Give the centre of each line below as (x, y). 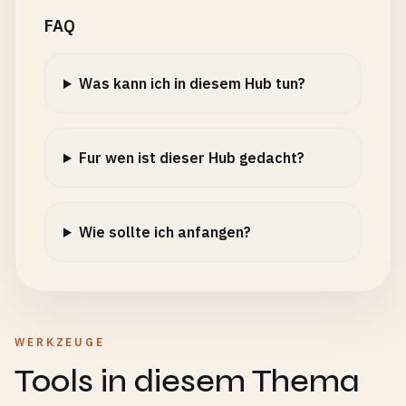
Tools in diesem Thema (187, 381)
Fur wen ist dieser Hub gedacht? (191, 158)
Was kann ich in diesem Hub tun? (192, 83)
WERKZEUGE (60, 342)
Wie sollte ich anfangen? (164, 232)
